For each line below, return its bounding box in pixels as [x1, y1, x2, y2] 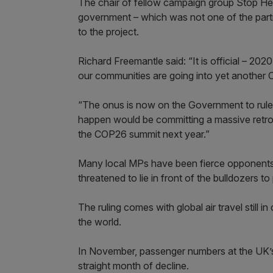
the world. [78, 215, 121, 228]
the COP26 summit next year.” [78, 127, 210, 140]
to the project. [78, 25, 139, 38]
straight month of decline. [78, 259, 189, 272]
